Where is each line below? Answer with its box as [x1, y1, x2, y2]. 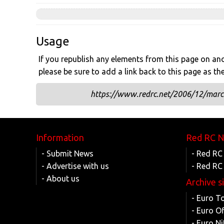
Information [36, 132, 84, 142]
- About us [41, 174, 79, 183]
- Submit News [41, 149, 93, 158]
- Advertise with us [41, 161, 109, 170]
